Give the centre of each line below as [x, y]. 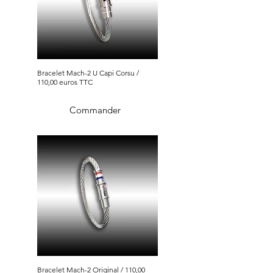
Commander [95, 110]
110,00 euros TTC [65, 82]
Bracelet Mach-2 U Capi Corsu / [65, 73]
